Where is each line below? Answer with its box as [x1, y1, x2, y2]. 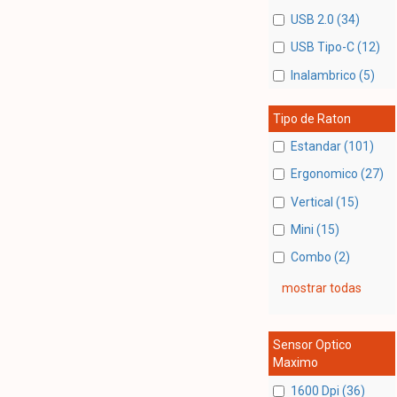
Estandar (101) [290, 139, 374, 154]
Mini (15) [290, 222, 339, 237]
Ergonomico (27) [290, 167, 384, 182]
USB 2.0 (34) [290, 12, 360, 27]
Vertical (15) [290, 194, 359, 209]
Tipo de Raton [272, 111, 351, 126]
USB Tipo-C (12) [290, 40, 380, 55]
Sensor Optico [272, 338, 352, 353]
